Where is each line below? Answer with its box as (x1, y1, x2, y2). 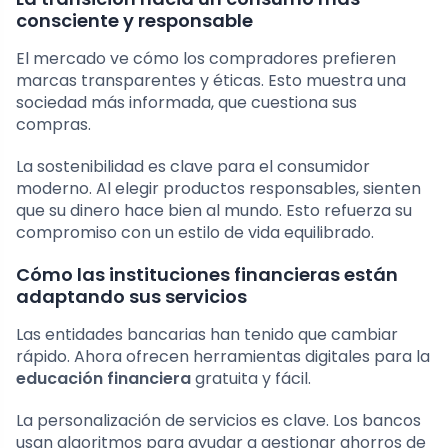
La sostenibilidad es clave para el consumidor (16, 155, 370, 179)
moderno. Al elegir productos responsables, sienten (16, 177, 421, 201)
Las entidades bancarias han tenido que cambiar (16, 323, 398, 347)
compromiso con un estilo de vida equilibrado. (16, 221, 374, 245)
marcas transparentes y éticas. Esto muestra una (16, 69, 406, 93)
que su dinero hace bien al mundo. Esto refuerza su (16, 199, 412, 223)
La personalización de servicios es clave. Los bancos (16, 409, 421, 433)
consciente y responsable (16, 8, 253, 34)
